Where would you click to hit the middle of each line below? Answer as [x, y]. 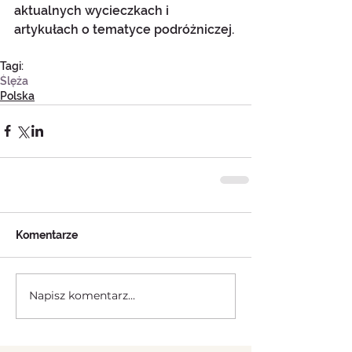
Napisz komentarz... [82, 296]
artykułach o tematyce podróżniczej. [124, 29]
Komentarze [47, 235]
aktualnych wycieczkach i [93, 10]
